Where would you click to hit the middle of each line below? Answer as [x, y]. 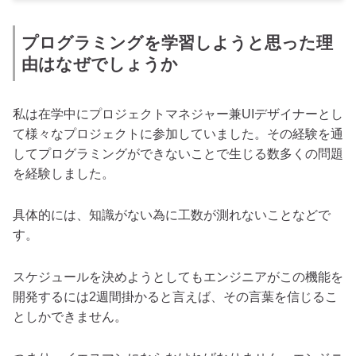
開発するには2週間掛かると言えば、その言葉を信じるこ [175, 296]
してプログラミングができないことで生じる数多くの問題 [178, 154]
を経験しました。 [64, 174]
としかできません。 [70, 316]
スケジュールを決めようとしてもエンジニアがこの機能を [178, 277]
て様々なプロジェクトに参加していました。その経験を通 [178, 134]
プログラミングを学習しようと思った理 [177, 42]
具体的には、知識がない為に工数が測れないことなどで [172, 215]
